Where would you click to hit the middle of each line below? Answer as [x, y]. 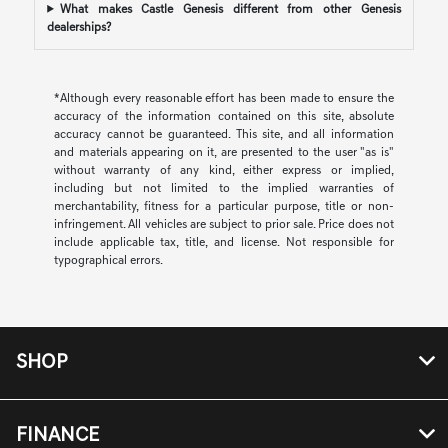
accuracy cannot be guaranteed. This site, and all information [224, 134]
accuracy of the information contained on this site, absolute [224, 116]
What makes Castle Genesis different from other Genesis [230, 9]
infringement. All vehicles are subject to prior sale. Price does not [224, 224]
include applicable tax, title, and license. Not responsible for [224, 242]
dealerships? [79, 27]
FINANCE [57, 435]
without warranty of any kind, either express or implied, [224, 170]
